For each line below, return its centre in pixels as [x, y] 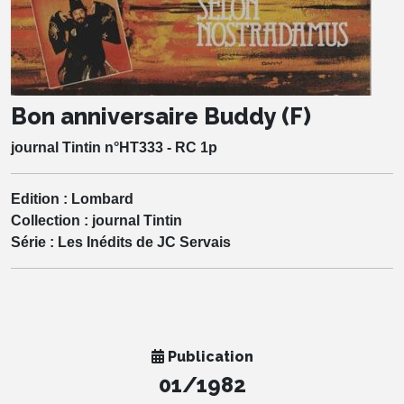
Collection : [51, 220]
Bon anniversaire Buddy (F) [161, 116]
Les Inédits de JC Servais [144, 242]
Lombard [102, 198]
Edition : [41, 198]
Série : [34, 242]
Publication [208, 356]
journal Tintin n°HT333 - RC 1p [114, 147]
